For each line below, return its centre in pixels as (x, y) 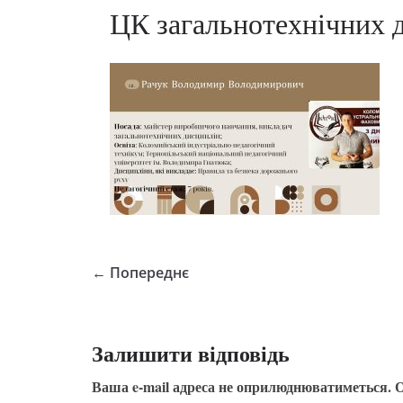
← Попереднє (140, 273)
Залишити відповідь (191, 353)
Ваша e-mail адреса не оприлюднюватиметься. (242, 386)
